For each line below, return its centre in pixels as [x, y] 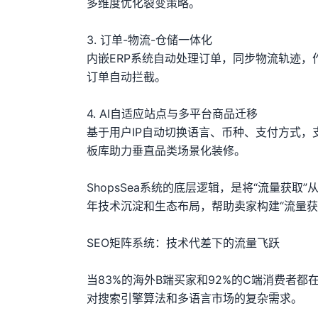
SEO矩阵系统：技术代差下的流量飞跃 [183, 243]
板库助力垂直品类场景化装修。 [166, 150]
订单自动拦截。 [126, 77]
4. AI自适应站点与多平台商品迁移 [172, 114]
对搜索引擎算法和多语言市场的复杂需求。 [194, 298]
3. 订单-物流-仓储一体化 [149, 40]
